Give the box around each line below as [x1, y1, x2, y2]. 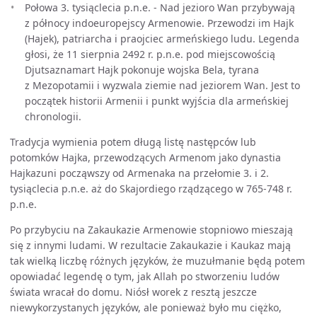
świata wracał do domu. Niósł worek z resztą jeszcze [10, 285, 257, 299]
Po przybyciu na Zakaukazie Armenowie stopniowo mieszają [10, 223, 293, 236]
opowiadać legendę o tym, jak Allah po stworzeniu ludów [10, 270, 279, 283]
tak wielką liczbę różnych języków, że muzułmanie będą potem [10, 254, 305, 267]
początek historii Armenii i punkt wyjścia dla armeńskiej [25, 94, 289, 108]
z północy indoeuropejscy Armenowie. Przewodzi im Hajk [25, 16, 294, 30]
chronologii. [25, 110, 81, 123]
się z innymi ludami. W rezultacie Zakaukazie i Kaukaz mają [10, 238, 291, 252]
